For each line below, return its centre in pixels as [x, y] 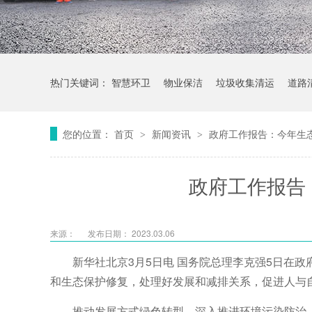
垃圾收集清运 [245, 82]
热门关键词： [81, 82]
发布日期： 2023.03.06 [131, 233]
